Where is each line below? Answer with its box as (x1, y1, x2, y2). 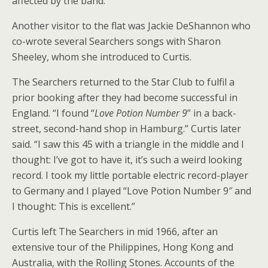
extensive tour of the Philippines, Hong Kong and (12, 240, 233, 254)
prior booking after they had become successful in (12, 91, 237, 104)
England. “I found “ (12, 106, 95, 120)
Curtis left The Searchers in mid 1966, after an (12, 225, 218, 238)
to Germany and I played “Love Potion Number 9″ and (12, 184, 251, 197)
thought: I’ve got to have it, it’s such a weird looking (12, 153, 242, 166)
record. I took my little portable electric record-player (12, 169, 248, 182)
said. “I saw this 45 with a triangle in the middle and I (12, 138, 244, 151)
